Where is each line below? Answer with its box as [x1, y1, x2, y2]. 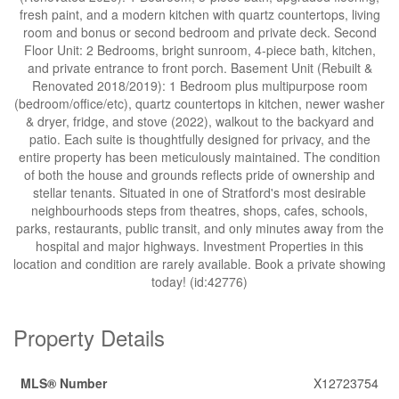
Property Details [13, 322, 165, 353]
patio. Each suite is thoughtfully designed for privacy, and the [28, 130, 370, 148]
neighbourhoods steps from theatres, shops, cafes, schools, [31, 201, 368, 219]
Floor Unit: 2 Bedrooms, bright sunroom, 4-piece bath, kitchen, [23, 41, 376, 59]
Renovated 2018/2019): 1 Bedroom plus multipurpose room [31, 77, 368, 94]
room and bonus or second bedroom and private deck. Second [22, 23, 377, 41]
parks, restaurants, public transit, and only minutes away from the [15, 219, 384, 237]
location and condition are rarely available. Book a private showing [13, 255, 386, 273]
